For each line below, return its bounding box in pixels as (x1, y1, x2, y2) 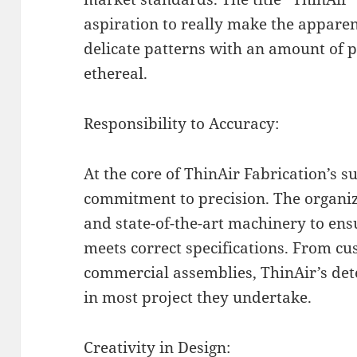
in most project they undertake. (84, 287, 312, 308)
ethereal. (84, 63, 148, 84)
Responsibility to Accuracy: (84, 113, 280, 135)
